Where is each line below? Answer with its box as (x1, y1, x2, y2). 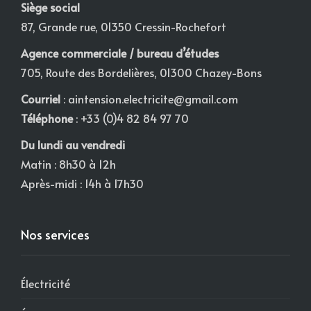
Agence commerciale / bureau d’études (21, 44, 219, 60)
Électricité (21, 275, 70, 291)
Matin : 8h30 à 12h (21, 155, 116, 171)
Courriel (21, 90, 60, 106)
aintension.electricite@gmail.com (68, 90, 238, 106)
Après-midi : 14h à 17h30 (21, 175, 144, 191)
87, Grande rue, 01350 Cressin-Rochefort (21, 18, 226, 34)
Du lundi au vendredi (21, 136, 125, 152)
